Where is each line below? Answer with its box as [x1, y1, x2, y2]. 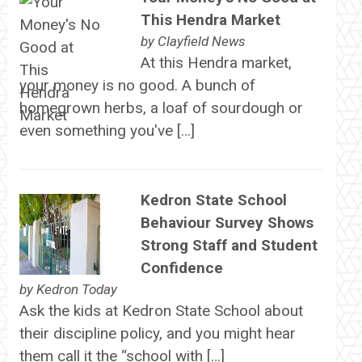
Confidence [140, 259, 223, 278]
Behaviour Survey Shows [140, 213, 314, 233]
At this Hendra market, [140, 53, 292, 73]
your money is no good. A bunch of [19, 76, 255, 95]
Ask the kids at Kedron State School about [19, 301, 303, 321]
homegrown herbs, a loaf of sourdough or [19, 99, 303, 118]
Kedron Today [36, 281, 117, 298]
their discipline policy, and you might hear [19, 324, 296, 343]
